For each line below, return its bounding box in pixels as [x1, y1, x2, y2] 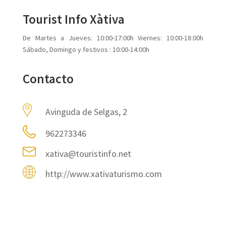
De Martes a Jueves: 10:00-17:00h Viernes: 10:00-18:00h [22, 33, 204, 42]
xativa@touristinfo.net [45, 148, 131, 159]
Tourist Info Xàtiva [22, 11, 125, 27]
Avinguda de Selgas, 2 [45, 106, 127, 118]
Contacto [22, 71, 74, 87]
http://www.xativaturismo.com [45, 168, 162, 180]
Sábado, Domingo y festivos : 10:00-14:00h [22, 45, 149, 54]
